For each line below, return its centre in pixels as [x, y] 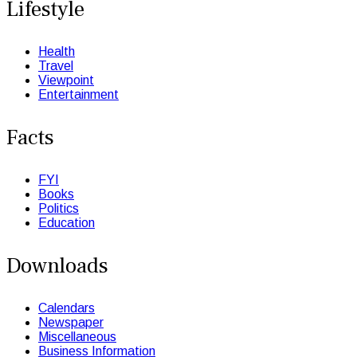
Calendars [67, 308]
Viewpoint [66, 80]
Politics [59, 208]
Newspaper [71, 322]
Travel [56, 65]
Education [67, 222]
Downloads [57, 265]
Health [57, 51]
